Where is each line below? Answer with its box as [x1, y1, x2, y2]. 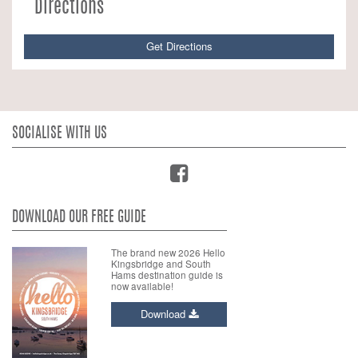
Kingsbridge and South [111, 257, 212, 270]
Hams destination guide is [111, 268, 224, 281]
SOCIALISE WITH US [12, 126, 107, 142]
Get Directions [145, 38, 213, 54]
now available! [111, 279, 174, 292]
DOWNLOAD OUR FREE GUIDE [12, 209, 146, 225]
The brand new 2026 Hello [111, 245, 226, 259]
